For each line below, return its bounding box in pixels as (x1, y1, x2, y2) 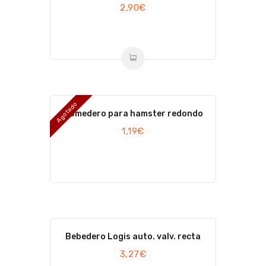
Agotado (55, 100, 79, 124)
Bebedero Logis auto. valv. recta (65, 232, 201, 242)
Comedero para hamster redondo (63, 108, 203, 119)
